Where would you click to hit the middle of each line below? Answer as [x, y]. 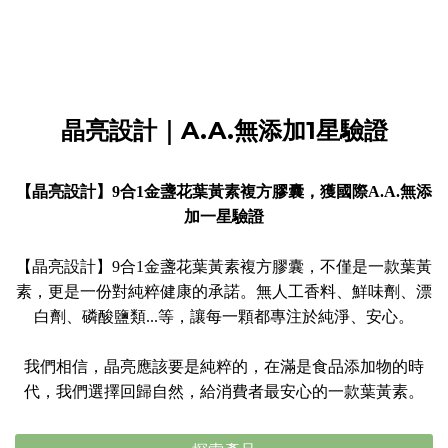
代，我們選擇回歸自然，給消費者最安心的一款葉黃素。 [224, 391]
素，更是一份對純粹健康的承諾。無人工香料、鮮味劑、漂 [224, 291]
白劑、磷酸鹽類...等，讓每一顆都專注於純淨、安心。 [224, 316]
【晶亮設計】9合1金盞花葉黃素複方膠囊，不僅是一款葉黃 [224, 266]
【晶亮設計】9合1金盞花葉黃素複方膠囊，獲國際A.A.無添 [224, 191]
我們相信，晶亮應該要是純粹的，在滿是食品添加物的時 [224, 366]
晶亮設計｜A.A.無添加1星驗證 [224, 130]
